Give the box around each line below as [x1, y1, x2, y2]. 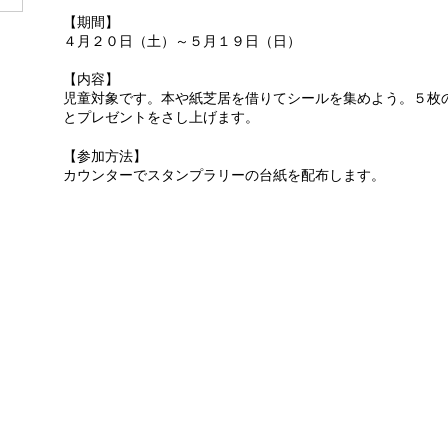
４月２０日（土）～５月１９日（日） [63, 32, 301, 49]
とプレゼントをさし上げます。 [63, 109, 259, 126]
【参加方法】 [63, 147, 147, 164]
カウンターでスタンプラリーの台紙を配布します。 [63, 166, 385, 183]
